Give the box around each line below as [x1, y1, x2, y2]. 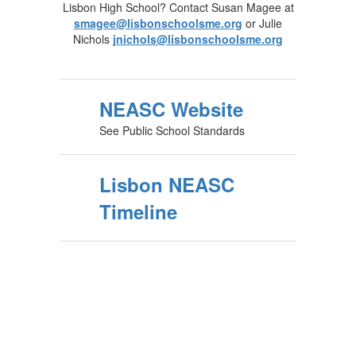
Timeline [99, 198, 177, 225]
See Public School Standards [99, 122, 245, 138]
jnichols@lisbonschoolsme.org [113, 31, 283, 47]
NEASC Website [99, 95, 243, 122]
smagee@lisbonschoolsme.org [74, 15, 242, 31]
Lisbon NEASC [99, 171, 234, 198]
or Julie [242, 15, 282, 31]
